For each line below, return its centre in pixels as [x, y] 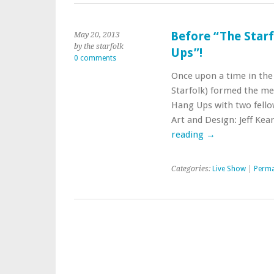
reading [188, 134]
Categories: [191, 168]
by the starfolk [99, 46]
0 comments [95, 58]
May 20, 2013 [97, 35]
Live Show [229, 168]
